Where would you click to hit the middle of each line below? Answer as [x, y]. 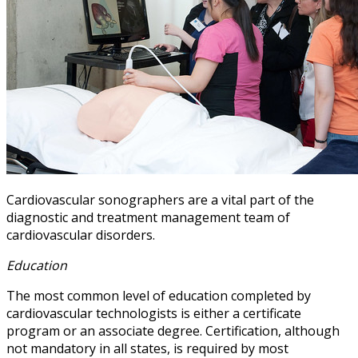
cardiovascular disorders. [81, 235]
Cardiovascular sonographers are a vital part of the [160, 200]
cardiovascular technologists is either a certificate [154, 314]
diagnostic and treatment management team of [148, 218]
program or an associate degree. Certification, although [173, 331]
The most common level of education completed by [159, 296]
